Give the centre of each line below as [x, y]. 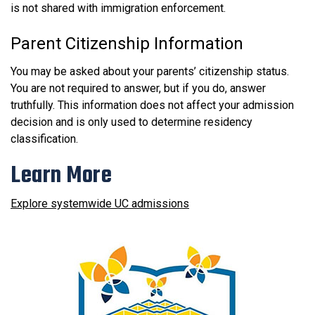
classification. [44, 139]
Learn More [61, 175]
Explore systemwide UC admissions [100, 204]
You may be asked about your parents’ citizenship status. [150, 71]
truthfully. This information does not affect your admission [152, 105]
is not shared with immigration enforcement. [118, 8]
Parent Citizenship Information [127, 44]
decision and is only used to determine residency [131, 122]
